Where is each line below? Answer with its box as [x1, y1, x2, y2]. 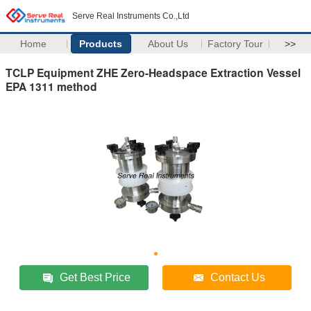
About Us [148, 38, 189, 49]
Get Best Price [60, 271, 131, 283]
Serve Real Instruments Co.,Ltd [72, 11, 190, 21]
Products [79, 38, 123, 49]
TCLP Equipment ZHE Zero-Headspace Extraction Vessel [6, 64, 301, 81]
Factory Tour [208, 38, 264, 49]
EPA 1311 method [6, 78, 97, 94]
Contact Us [210, 271, 266, 283]
